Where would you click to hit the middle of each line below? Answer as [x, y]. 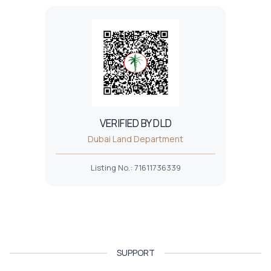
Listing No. [110, 168]
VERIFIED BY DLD [135, 123]
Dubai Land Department [135, 139]
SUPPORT [135, 253]
